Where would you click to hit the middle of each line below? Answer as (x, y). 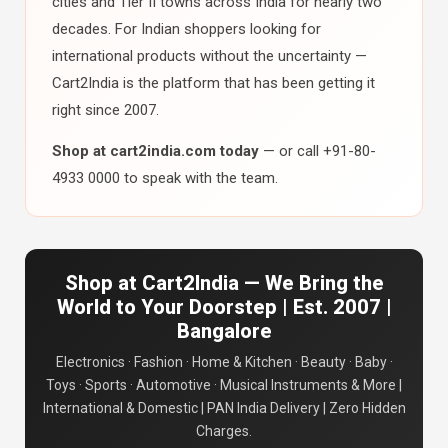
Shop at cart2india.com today (155, 151)
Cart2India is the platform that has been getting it (213, 83)
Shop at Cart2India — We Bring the (224, 283)
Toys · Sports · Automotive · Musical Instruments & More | (224, 385)
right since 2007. (105, 110)
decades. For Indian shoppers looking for (186, 29)
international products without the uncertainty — (209, 56)
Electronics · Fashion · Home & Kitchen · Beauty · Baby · (224, 362)
